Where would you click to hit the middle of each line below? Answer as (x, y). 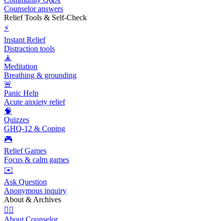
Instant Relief (25, 40)
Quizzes (17, 120)
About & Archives (33, 200)
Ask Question (25, 182)
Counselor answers (34, 9)
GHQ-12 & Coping (35, 129)
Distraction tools (29, 49)
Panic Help (21, 93)
